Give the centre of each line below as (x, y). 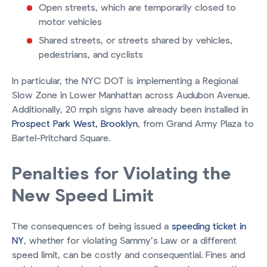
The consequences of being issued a (92, 227)
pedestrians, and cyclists (91, 55)
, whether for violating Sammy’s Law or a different (130, 241)
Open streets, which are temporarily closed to (137, 8)
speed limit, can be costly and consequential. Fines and (128, 255)
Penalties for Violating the (122, 174)
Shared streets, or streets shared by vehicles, (136, 41)
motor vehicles (70, 22)
